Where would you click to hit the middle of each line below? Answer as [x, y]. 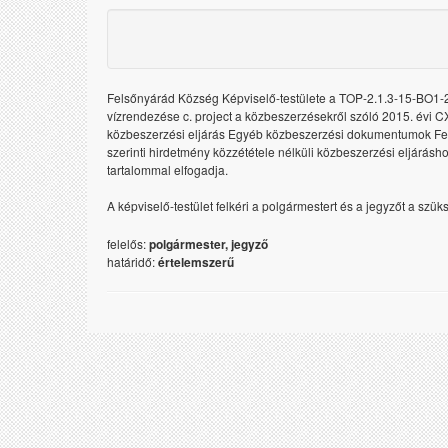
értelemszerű [196, 262]
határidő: [132, 261]
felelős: [128, 243]
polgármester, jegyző [208, 244]
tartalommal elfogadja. [167, 169]
